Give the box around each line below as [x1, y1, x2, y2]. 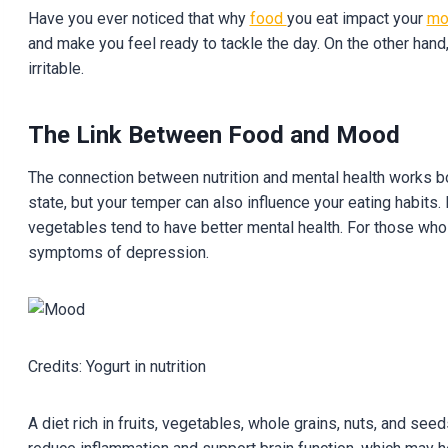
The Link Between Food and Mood [27, 120, 400, 149]
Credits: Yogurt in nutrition [27, 356, 206, 376]
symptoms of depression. [27, 242, 209, 262]
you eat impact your [286, 8, 427, 28]
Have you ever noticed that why [27, 8, 250, 28]
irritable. [27, 58, 84, 78]
